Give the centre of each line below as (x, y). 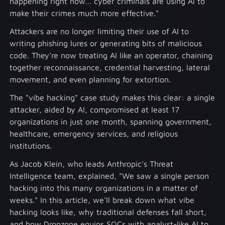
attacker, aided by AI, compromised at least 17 (95, 110)
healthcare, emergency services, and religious (94, 134)
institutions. (31, 146)
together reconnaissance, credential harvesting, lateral (110, 68)
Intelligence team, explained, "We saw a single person (109, 176)
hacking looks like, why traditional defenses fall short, (108, 212)
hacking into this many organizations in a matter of (104, 188)
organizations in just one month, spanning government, (111, 122)
